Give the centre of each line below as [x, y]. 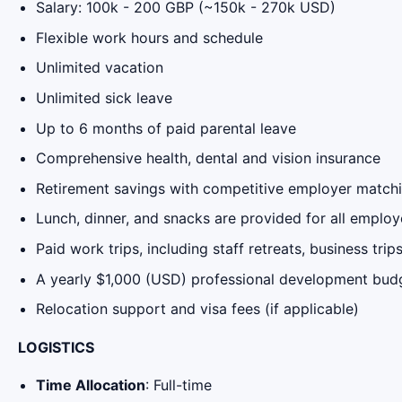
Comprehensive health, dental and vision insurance [208, 158]
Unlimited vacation [100, 68]
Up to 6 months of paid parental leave [166, 128]
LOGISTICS [56, 347]
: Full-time [179, 385]
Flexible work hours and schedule [149, 37]
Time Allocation [91, 385]
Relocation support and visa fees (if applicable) [197, 309]
